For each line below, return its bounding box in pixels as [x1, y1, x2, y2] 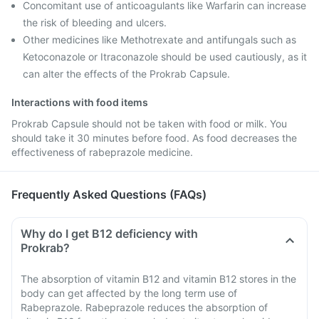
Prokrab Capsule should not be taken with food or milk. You [11, 117, 287, 130]
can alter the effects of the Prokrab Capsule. [23, 68, 230, 80]
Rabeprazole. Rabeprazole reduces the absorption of [21, 301, 268, 313]
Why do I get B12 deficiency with [21, 226, 198, 241]
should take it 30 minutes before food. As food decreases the [11, 132, 297, 144]
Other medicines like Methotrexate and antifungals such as [23, 33, 296, 46]
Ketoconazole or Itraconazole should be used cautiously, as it [23, 51, 307, 63]
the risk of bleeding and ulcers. [23, 16, 167, 28]
